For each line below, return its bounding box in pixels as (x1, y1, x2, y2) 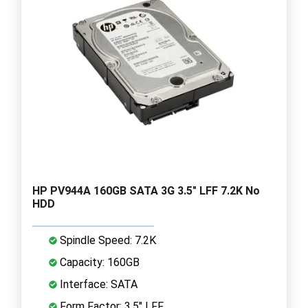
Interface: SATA (57, 277, 137, 291)
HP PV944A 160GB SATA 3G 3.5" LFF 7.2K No (32, 184, 260, 197)
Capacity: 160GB (57, 255, 140, 269)
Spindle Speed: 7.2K (57, 233, 156, 247)
